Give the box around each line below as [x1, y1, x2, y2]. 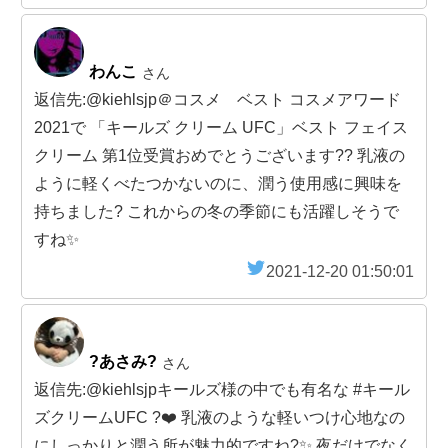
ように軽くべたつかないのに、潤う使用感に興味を [34, 175, 402, 193]
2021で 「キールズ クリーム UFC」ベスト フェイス [34, 119, 408, 137]
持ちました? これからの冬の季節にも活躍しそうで [34, 203, 399, 221]
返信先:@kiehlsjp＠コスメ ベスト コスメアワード [34, 91, 401, 109]
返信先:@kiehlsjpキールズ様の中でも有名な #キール [34, 381, 410, 399]
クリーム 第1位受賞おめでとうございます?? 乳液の [34, 147, 405, 165]
